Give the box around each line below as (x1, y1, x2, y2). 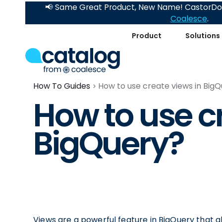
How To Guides (33, 80, 91, 92)
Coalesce (170, 13, 207, 24)
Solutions (185, 30, 221, 41)
